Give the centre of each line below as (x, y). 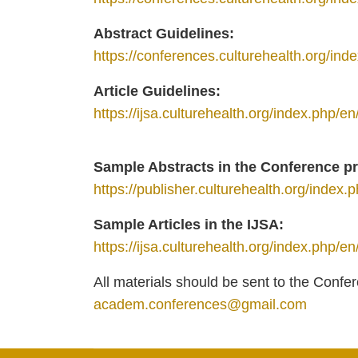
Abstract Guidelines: (166, 34)
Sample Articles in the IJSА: (191, 225)
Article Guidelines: (159, 91)
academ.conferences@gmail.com (200, 305)
